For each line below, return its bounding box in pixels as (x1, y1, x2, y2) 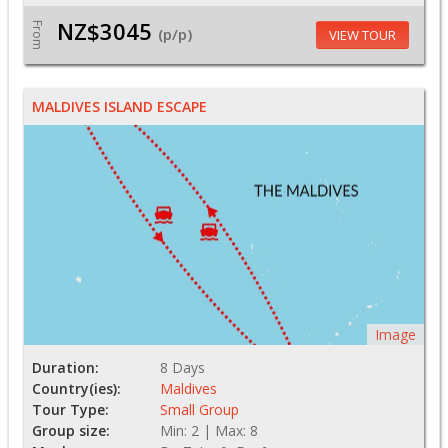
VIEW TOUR (328, 25, 396, 44)
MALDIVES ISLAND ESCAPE (32, 96, 207, 116)
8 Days (160, 357, 205, 377)
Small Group (160, 399, 239, 419)
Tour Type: (32, 399, 109, 419)
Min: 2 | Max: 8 (160, 420, 258, 440)
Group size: (32, 420, 110, 440)
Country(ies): (32, 378, 121, 398)
